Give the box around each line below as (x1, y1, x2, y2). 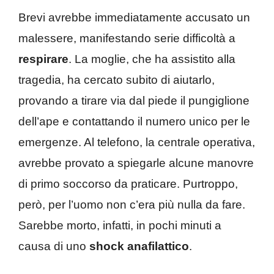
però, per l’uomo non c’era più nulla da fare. (18, 198, 245, 212)
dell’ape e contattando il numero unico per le (18, 115, 250, 128)
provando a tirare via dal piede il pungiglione (18, 94, 250, 108)
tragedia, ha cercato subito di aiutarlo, (18, 73, 215, 87)
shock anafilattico (89, 240, 189, 253)
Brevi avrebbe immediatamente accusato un (18, 11, 250, 24)
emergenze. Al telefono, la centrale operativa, (18, 136, 255, 149)
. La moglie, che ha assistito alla (68, 53, 235, 66)
